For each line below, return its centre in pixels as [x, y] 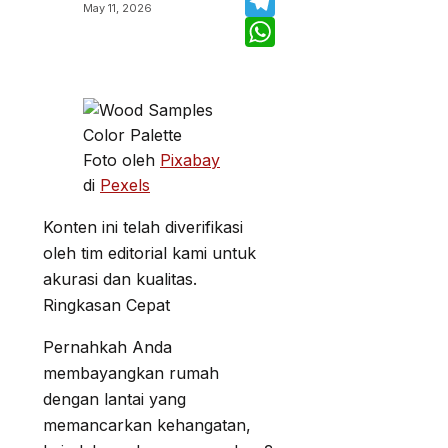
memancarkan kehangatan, [147, 424]
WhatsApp [285, 61]
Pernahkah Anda [107, 346]
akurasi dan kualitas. [120, 278]
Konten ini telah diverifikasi [143, 226]
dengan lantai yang [114, 398]
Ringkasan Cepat [106, 304]
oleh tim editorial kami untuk [149, 252]
